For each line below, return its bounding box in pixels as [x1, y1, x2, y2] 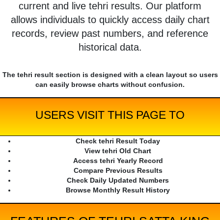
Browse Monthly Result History [66, 186, 170, 194]
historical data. [78, 42, 142, 53]
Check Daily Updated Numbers [67, 176, 169, 185]
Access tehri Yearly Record [73, 157, 163, 165]
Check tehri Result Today [76, 137, 160, 145]
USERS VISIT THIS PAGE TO [35, 109, 185, 122]
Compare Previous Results [73, 166, 163, 175]
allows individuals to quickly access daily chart [10, 14, 210, 26]
